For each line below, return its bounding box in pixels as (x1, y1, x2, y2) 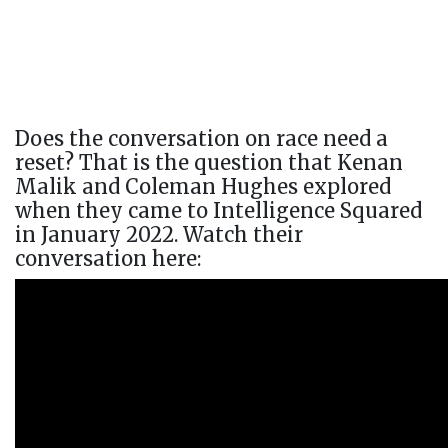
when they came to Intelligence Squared (15, 198, 422, 223)
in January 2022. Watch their (15, 222, 303, 247)
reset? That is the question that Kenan (15, 150, 403, 175)
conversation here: (15, 246, 201, 271)
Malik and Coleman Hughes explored (15, 174, 391, 199)
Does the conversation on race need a (15, 126, 388, 151)
